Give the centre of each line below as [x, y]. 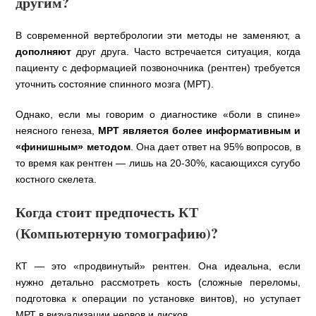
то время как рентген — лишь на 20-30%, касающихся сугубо [158, 163]
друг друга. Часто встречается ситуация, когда [186, 52]
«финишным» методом [73, 147]
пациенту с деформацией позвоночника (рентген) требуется [158, 68]
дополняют [44, 52]
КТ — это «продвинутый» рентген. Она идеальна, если [158, 266]
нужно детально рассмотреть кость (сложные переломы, [158, 282]
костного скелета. [56, 180]
